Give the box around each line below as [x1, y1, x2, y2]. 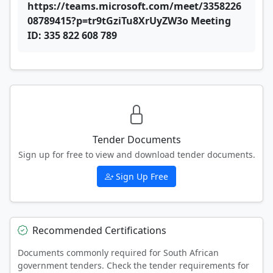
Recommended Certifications [32, 223, 166, 237]
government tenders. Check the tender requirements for [18, 259, 249, 271]
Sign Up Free [116, 170, 168, 182]
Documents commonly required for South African [18, 246, 219, 258]
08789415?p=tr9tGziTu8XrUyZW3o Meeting [27, 13, 231, 27]
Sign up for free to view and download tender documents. [18, 148, 255, 160]
